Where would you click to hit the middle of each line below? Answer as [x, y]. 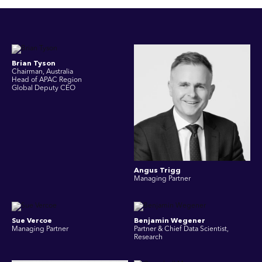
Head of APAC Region [47, 80]
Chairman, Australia [42, 72]
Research [148, 237]
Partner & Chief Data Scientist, [181, 229]
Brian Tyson [34, 64]
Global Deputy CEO [44, 88]
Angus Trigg [157, 171]
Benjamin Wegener [170, 221]
